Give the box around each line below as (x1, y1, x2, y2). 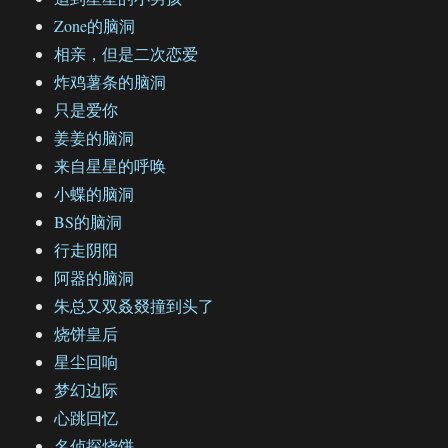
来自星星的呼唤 (54, 155, 167, 177)
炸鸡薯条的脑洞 (54, 71, 167, 93)
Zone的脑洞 (54, 15, 136, 37)
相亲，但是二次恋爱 (54, 43, 199, 65)
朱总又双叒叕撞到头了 (54, 295, 215, 317)
